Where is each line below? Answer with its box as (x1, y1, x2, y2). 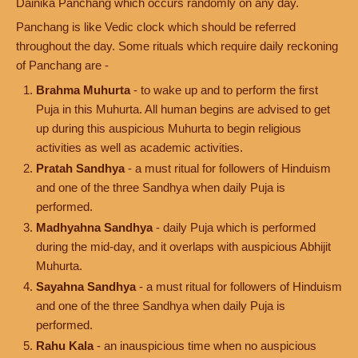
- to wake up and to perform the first (130, 83, 318, 97)
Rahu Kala (36, 339, 93, 352)
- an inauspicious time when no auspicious (93, 339, 316, 352)
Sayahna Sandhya (36, 280, 136, 293)
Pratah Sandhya (36, 161, 125, 175)
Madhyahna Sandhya (36, 221, 153, 234)
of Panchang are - (16, 58, 109, 72)
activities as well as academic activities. (36, 141, 243, 154)
